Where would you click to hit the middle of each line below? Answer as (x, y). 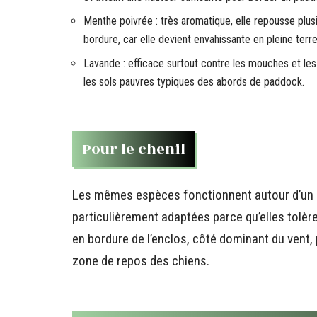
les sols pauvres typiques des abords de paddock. (194, 82)
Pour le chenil (134, 149)
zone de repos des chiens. (141, 261)
